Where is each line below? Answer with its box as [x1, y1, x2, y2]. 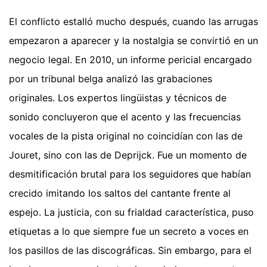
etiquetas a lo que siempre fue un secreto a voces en [9, 225, 249, 237]
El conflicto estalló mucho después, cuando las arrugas [9, 15, 258, 27]
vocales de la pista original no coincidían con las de [9, 129, 243, 142]
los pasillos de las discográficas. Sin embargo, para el [9, 244, 252, 256]
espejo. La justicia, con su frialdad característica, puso [9, 206, 254, 218]
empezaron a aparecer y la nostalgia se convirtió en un [9, 34, 258, 46]
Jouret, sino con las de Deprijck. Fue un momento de [9, 148, 247, 161]
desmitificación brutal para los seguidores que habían [9, 167, 251, 180]
